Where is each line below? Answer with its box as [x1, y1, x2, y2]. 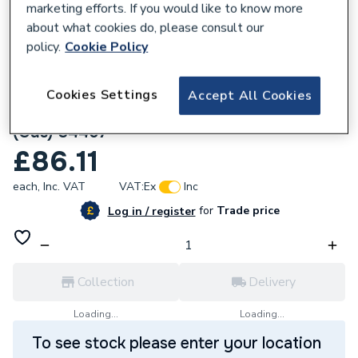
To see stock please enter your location [32, 333, 321, 353]
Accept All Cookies [188, 86, 312, 105]
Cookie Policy [65, 38, 149, 56]
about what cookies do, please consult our [26, 18, 265, 37]
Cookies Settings [46, 86, 158, 104]
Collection [77, 273, 134, 291]
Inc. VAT [43, 179, 86, 194]
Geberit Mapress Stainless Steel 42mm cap [13, 101, 341, 121]
